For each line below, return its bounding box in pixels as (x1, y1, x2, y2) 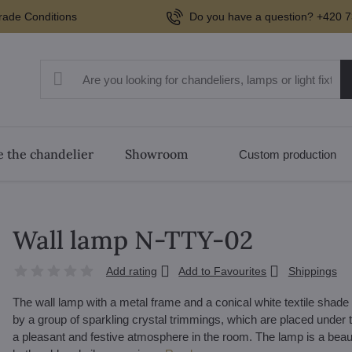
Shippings (288, 265, 337, 277)
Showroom (124, 146, 188, 162)
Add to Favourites (178, 265, 267, 277)
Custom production (239, 147, 337, 161)
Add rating (105, 265, 157, 277)
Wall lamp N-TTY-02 (12, 224, 253, 256)
